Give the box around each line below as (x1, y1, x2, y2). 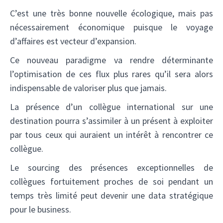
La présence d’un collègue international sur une (10, 101, 213, 112)
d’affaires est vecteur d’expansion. (10, 35, 136, 47)
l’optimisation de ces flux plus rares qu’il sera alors (10, 68, 213, 80)
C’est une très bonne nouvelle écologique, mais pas (10, 7, 213, 19)
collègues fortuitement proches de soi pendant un (10, 175, 213, 187)
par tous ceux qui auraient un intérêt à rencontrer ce (10, 128, 213, 140)
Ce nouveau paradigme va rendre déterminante (10, 54, 213, 66)
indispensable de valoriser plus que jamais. (10, 82, 167, 94)
